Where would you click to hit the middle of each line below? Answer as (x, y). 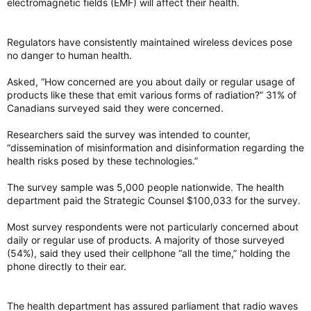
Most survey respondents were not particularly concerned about (153, 227)
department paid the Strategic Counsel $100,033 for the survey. (154, 200)
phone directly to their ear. (67, 266)
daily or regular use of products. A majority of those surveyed (146, 240)
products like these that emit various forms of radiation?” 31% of (152, 95)
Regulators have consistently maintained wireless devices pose (150, 42)
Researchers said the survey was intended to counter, (129, 134)
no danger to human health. (69, 55)
